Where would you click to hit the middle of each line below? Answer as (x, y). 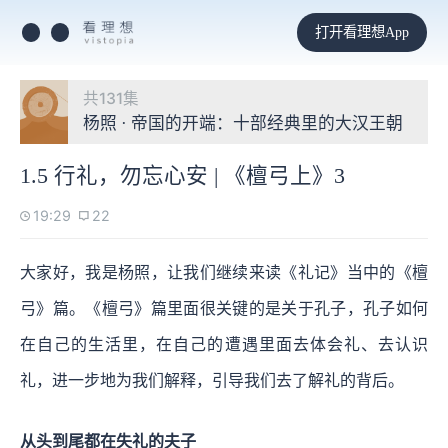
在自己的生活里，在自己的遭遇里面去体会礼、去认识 (224, 344)
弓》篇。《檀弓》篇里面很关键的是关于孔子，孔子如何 (224, 308)
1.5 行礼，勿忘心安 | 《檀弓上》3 (182, 175)
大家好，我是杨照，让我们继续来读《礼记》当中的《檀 (224, 272)
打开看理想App (361, 31)
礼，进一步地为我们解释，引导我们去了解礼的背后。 (212, 380)
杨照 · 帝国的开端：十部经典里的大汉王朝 (243, 123)
